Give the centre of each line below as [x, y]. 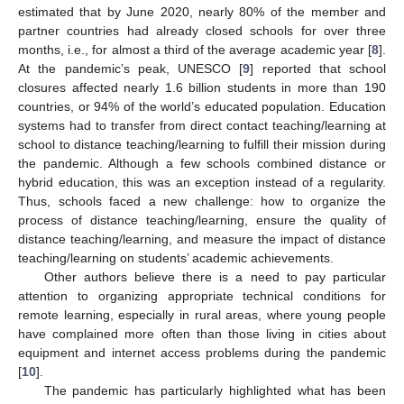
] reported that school [318, 68]
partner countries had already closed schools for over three [202, 30]
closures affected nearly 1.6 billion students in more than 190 [202, 87]
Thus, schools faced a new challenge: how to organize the [202, 201]
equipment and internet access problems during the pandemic [202, 352]
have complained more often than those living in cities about [202, 333]
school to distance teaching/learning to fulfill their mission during [202, 144]
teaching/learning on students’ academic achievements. [176, 257]
